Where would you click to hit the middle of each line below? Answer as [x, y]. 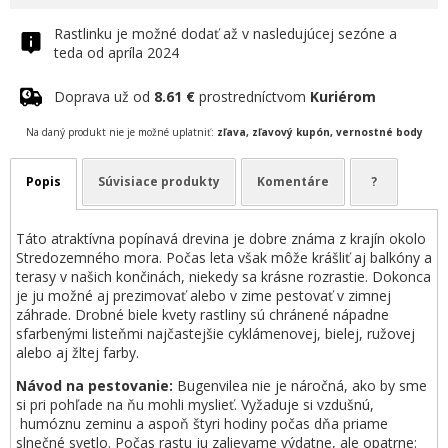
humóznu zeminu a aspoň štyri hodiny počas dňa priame [202, 423]
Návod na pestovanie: [96, 385]
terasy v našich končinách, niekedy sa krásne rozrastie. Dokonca [223, 276]
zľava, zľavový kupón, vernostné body [319, 132]
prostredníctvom [252, 96]
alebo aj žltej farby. [79, 352]
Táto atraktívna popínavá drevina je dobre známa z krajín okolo [221, 238]
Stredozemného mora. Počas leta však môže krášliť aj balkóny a [224, 257]
